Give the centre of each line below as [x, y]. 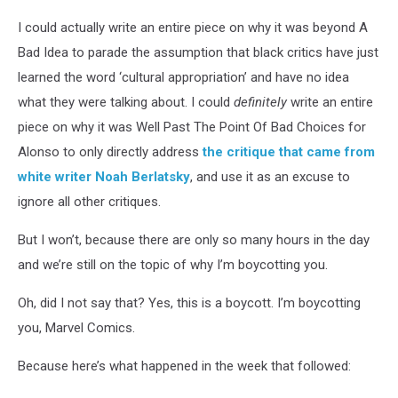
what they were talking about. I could [126, 102]
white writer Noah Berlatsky [104, 177]
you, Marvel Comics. [76, 328]
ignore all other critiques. [89, 202]
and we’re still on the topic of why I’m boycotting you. [173, 265]
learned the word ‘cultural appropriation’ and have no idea [183, 77]
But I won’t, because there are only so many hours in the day [194, 240]
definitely [260, 102]
